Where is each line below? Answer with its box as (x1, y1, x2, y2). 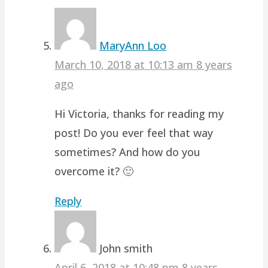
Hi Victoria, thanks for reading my (54, 106, 224, 121)
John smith (99, 240, 153, 255)
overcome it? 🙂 (54, 163, 134, 178)
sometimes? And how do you (54, 144, 201, 159)
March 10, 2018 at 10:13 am (54, 57, 197, 72)
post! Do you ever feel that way (54, 125, 214, 140)
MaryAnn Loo (99, 38, 167, 53)
